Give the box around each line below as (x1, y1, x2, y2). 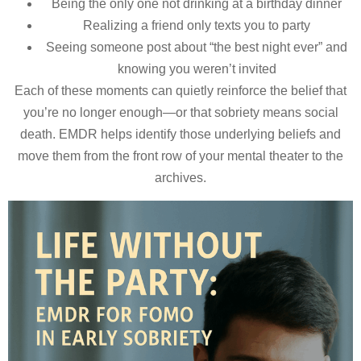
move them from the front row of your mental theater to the (18, 149, 343, 164)
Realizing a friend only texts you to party (83, 19, 310, 33)
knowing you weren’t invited (117, 62, 276, 77)
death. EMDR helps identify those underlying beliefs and (20, 127, 341, 142)
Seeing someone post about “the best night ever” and (46, 40, 347, 55)
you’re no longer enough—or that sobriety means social (23, 106, 338, 120)
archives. (155, 171, 206, 185)
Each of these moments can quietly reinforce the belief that (15, 84, 346, 98)
